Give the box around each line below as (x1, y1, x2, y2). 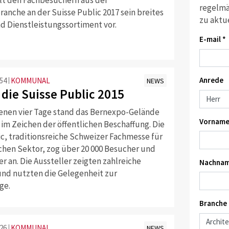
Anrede (199, 75, 223, 85)
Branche (199, 198, 227, 209)
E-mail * (199, 34, 226, 44)
